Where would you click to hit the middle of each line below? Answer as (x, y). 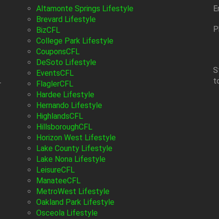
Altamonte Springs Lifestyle (85, 8)
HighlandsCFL (59, 116)
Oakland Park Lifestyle (75, 202)
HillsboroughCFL (64, 127)
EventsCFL (55, 73)
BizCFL (48, 30)
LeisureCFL (55, 170)
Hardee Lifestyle (65, 94)
